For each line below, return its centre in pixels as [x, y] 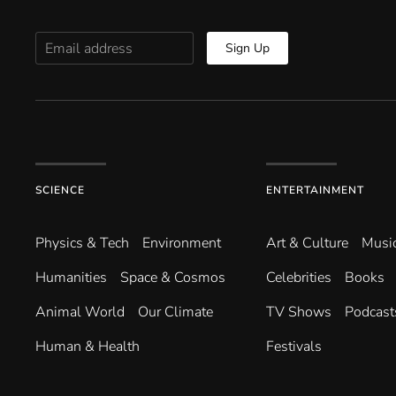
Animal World [80, 312]
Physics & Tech [82, 244]
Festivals [293, 347]
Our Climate [175, 312]
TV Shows [298, 312]
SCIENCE [60, 190]
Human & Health [88, 347]
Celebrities [298, 278]
